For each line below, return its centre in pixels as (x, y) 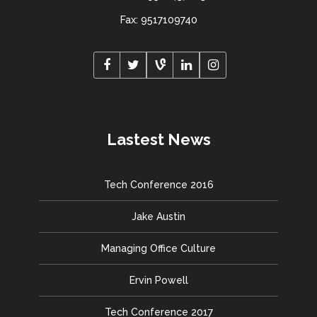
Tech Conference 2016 (158, 185)
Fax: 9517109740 (158, 20)
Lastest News (158, 140)
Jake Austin (158, 217)
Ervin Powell (158, 281)
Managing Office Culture (158, 249)
